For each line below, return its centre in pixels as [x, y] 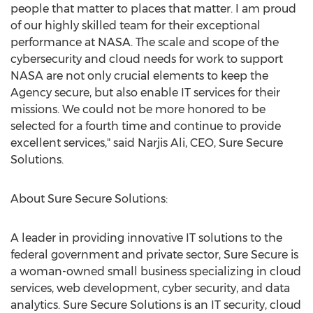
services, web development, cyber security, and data [150, 288]
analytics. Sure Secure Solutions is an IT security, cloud [156, 305]
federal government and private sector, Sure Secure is [154, 255]
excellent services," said [74, 143]
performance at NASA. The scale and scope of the [145, 42]
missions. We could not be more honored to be [138, 109]
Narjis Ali [161, 143]
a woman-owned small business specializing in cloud [156, 271]
